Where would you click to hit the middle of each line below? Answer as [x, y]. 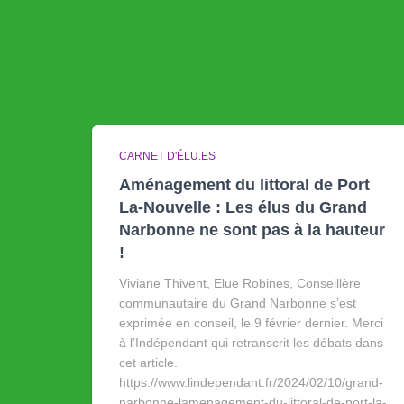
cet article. [148, 363]
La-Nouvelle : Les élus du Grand [243, 207]
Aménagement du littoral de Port [244, 185]
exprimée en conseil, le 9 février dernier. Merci [251, 323]
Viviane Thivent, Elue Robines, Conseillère [240, 283]
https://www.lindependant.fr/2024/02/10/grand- [251, 382]
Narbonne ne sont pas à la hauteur [252, 230]
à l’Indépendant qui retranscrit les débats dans [251, 343]
